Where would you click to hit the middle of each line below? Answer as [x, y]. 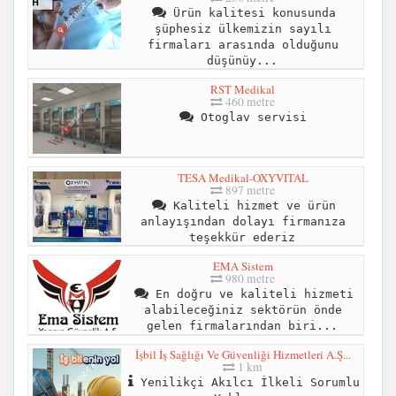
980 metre [249, 278]
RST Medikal [243, 89]
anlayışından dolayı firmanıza [243, 221]
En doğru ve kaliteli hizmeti [251, 293]
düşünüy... [242, 60]
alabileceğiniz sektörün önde [243, 309]
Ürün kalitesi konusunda [251, 12]
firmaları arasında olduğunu [243, 44]
